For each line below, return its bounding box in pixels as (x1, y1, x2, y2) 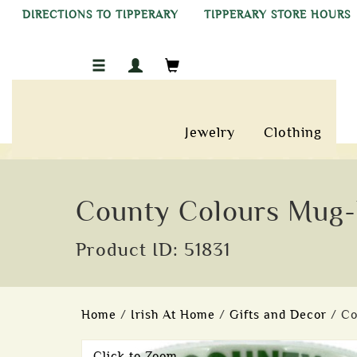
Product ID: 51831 (75, 239, 230, 260)
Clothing (264, 124, 323, 140)
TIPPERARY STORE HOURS (204, 9, 351, 21)
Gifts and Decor (229, 308, 327, 322)
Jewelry (185, 124, 236, 140)
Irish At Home (131, 308, 215, 322)
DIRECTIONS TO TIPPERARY (22, 9, 178, 21)
